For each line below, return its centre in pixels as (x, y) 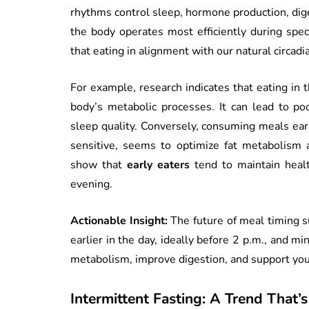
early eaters (159, 165)
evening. (91, 184)
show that (99, 165)
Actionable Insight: (119, 220)
